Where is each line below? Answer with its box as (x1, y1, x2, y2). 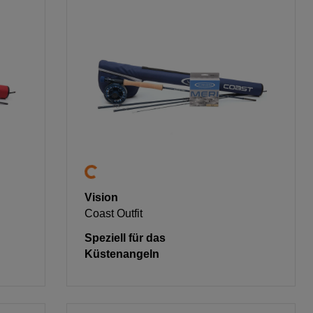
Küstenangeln (85, 248, 160, 261)
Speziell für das (85, 232, 166, 245)
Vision (85, 191, 119, 204)
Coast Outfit (85, 208, 143, 220)
